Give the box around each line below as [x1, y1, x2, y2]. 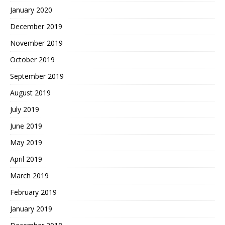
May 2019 [10, 137, 42, 147]
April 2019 [10, 154, 42, 164]
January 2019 [10, 203, 52, 213]
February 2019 [10, 187, 57, 197]
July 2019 [10, 104, 39, 114]
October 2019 [10, 54, 55, 64]
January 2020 [10, 5, 52, 15]
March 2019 [10, 170, 49, 180]
